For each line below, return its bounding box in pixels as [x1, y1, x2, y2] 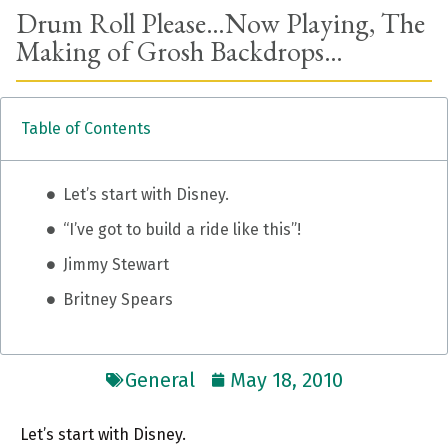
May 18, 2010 [229, 368, 343, 393]
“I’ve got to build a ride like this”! [63, 220, 302, 240]
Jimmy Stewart [63, 255, 170, 275]
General [124, 368, 195, 393]
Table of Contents [21, 119, 151, 139]
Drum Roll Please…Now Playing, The [16, 5, 425, 42]
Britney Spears [63, 290, 174, 310]
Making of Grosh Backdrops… [16, 33, 343, 70]
